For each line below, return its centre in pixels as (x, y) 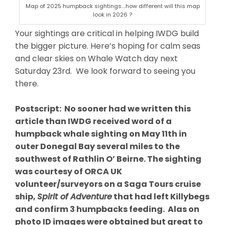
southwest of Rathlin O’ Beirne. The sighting (108, 159)
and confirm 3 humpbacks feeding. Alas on (107, 209)
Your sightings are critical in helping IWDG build (107, 33)
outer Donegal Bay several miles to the (97, 146)
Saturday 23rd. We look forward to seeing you (105, 71)
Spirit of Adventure (75, 196)
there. (27, 83)
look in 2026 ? (113, 14)
